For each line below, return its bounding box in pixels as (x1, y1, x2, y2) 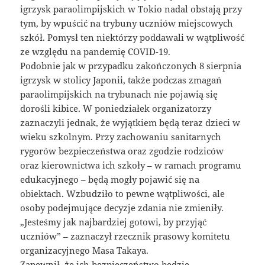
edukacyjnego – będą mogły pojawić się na (20, 173, 200, 186)
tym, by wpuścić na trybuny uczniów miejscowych (20, 17, 234, 30)
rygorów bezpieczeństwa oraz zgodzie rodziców (20, 145, 224, 157)
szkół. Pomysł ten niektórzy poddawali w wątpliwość (20, 31, 245, 44)
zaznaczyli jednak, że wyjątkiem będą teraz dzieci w (20, 117, 241, 129)
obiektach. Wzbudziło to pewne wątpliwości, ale (20, 188, 225, 200)
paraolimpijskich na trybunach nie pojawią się (20, 88, 218, 101)
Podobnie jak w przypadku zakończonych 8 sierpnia (20, 60, 242, 72)
